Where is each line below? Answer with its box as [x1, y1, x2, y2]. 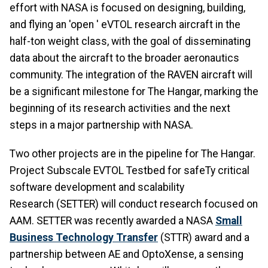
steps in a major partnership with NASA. [10, 118, 193, 131]
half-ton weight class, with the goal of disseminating [10, 35, 251, 47]
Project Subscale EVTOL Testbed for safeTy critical [10, 165, 249, 177]
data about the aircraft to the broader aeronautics [10, 51, 239, 64]
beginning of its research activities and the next [10, 102, 230, 114]
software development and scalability [10, 181, 184, 194]
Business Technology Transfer [10, 232, 158, 244]
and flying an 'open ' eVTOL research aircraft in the [10, 18, 240, 31]
